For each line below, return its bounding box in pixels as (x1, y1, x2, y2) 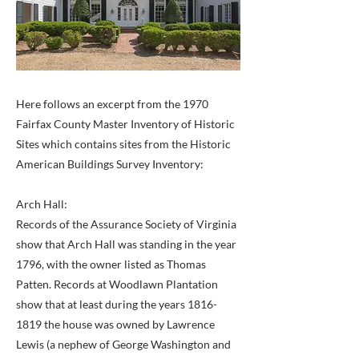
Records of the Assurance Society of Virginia (16, 217, 236, 231)
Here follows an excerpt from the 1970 (16, 97, 208, 111)
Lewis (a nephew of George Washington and (16, 337, 231, 351)
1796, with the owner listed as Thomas (16, 257, 206, 271)
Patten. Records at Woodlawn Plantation (16, 277, 218, 291)
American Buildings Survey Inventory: (16, 157, 204, 171)
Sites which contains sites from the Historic (16, 137, 231, 151)
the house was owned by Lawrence (42, 317, 215, 331)
